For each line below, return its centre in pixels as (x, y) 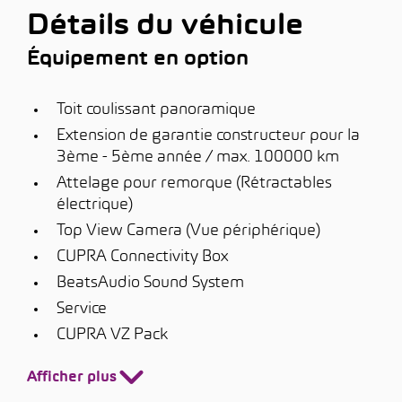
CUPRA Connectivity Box (142, 257)
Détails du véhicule (165, 27)
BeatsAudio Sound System (150, 283)
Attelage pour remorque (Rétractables (194, 184)
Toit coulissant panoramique (156, 110)
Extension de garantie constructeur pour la (208, 136)
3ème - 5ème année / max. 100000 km (198, 157)
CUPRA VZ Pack (112, 335)
